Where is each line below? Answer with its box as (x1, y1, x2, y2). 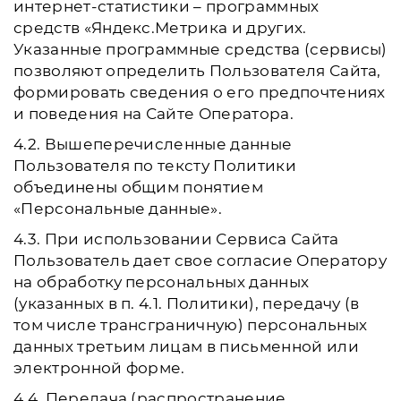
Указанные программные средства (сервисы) (13, 40, 388, 58)
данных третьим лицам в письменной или (13, 337, 359, 355)
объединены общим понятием (13, 178, 264, 196)
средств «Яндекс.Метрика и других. (13, 19, 307, 37)
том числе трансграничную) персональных (13, 316, 368, 334)
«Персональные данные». (13, 200, 223, 218)
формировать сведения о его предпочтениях (13, 83, 386, 101)
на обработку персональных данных (13, 273, 310, 291)
